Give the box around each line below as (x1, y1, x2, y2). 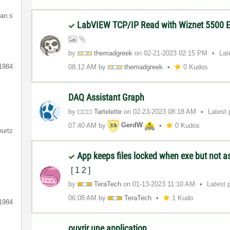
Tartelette (94, 107, 122, 116)
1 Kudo (172, 194, 194, 202)
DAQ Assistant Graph (68, 91, 145, 103)
